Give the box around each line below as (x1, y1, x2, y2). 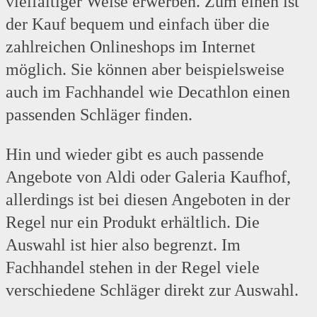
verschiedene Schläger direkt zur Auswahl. (6, 281, 299, 300)
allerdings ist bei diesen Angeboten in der (6, 190, 290, 209)
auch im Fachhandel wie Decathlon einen (6, 83, 290, 102)
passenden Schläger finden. (6, 105, 192, 125)
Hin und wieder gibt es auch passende (6, 145, 264, 164)
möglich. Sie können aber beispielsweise (6, 60, 284, 79)
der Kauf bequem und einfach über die (6, 15, 270, 34)
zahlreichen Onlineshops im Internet (6, 38, 255, 57)
